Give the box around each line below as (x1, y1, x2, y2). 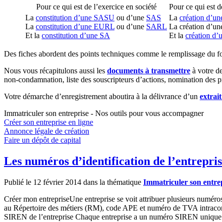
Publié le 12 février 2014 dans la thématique (4, 177, 143, 186)
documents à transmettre (107, 66, 190, 75)
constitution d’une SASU (36, 13, 114, 22)
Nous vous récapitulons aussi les (4, 66, 107, 75)
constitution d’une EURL (36, 22, 114, 31)
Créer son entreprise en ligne (4, 118, 93, 127)
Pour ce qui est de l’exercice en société (36, 2, 157, 11)
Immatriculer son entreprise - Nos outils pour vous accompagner (4, 109, 204, 118)
